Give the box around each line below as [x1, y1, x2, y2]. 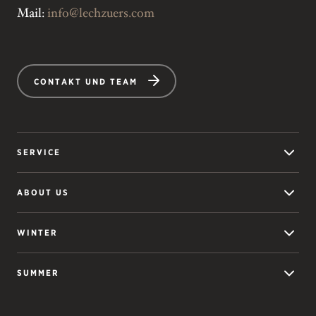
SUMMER [17, 267, 59, 278]
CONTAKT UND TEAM [34, 75, 138, 87]
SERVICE [17, 146, 61, 157]
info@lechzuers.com [47, 4, 154, 22]
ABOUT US [17, 186, 69, 197]
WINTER [17, 226, 58, 238]
